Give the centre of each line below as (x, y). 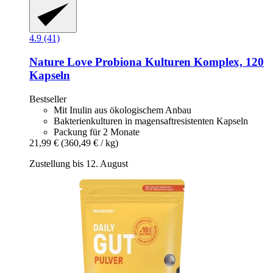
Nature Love (61, 62)
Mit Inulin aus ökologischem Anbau (122, 110)
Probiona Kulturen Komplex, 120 (178, 62)
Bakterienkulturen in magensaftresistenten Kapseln (151, 121)
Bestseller (48, 99)
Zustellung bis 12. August (79, 163)
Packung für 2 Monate (97, 132)
